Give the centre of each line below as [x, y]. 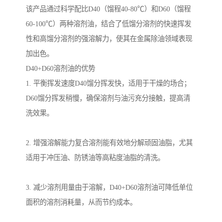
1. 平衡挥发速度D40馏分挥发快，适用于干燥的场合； [108, 83]
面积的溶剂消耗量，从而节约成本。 [81, 202]
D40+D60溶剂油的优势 [60, 69]
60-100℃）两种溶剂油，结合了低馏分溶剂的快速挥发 [109, 24]
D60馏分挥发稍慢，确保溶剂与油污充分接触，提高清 [108, 98]
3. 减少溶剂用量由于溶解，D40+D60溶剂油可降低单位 [109, 188]
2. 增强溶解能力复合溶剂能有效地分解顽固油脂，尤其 [109, 143]
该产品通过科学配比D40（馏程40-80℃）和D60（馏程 [108, 9]
